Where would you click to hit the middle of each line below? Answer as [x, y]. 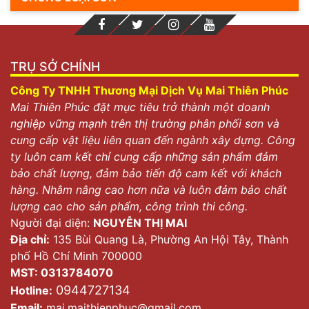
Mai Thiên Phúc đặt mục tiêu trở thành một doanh [140, 107]
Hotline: [31, 290]
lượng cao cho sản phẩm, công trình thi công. [129, 206]
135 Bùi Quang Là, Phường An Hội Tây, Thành [171, 239]
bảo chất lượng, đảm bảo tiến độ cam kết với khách [146, 173]
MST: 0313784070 [62, 272]
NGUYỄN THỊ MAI [140, 223]
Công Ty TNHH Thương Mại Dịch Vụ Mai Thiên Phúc [149, 90]
